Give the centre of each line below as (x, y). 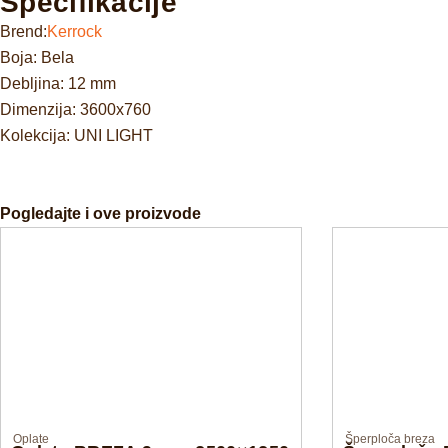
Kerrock (74, 31)
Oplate (31, 438)
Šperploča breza (390, 438)
